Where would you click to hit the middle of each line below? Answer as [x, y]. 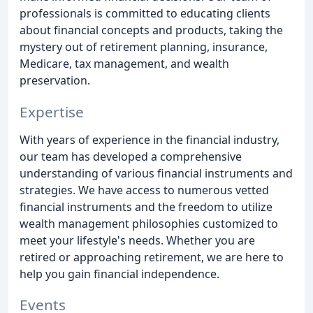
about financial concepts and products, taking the [151, 30]
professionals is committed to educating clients [145, 13]
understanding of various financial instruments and [156, 173]
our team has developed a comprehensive [131, 156]
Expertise [52, 111]
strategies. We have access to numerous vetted [144, 190]
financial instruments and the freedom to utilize [146, 206]
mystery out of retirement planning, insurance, [144, 46]
